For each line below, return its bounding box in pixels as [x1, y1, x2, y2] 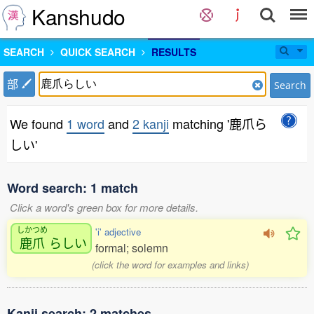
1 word [67, 114, 104, 132]
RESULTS [151, 45, 196, 59]
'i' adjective [95, 225, 141, 238]
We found [10, 114, 67, 132]
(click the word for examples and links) [92, 258, 250, 271]
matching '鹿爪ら [169, 114, 267, 132]
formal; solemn [95, 240, 168, 256]
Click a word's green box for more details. [10, 200, 198, 214]
